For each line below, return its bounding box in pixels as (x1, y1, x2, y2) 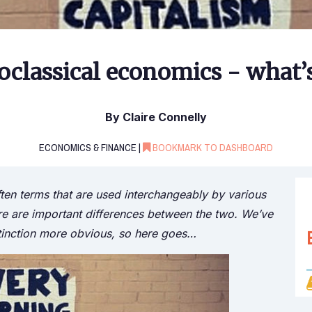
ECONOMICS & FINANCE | (39, 138, 143, 158)
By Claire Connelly (105, 110, 207, 125)
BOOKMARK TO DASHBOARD (150, 138, 273, 158)
